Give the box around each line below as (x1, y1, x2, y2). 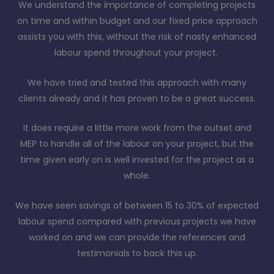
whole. (124, 169, 150, 182)
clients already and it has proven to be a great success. (18, 92, 256, 105)
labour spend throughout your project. (54, 46, 220, 59)
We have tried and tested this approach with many (28, 76, 246, 89)
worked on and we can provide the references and (29, 231, 245, 243)
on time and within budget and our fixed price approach (17, 15, 257, 28)
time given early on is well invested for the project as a (20, 154, 254, 166)
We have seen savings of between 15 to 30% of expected (15, 199, 259, 212)
